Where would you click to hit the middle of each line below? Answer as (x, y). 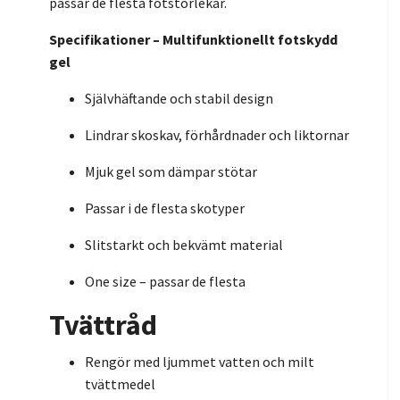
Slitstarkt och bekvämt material (184, 244)
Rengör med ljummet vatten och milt (200, 361)
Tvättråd (103, 325)
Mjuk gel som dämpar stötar (171, 171)
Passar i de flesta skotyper (165, 208)
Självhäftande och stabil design (179, 98)
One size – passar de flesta (165, 281)
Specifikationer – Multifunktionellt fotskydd (193, 39)
